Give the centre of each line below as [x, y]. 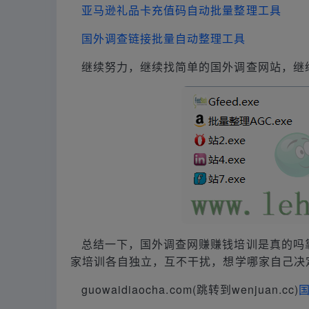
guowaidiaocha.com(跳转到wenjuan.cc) [190, 289]
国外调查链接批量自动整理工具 [164, 38]
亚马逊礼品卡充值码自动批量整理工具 [181, 10]
